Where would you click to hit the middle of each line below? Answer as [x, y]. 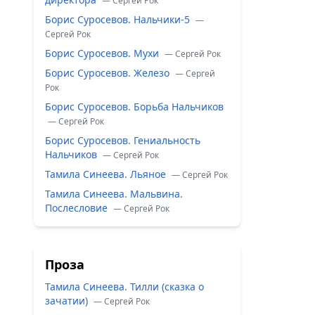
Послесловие [78, 208]
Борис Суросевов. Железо [109, 73]
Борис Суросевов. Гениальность [123, 140]
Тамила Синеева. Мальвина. [114, 194]
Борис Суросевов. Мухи [103, 53]
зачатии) [68, 301]
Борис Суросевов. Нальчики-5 [119, 19]
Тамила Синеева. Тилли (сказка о [124, 287]
